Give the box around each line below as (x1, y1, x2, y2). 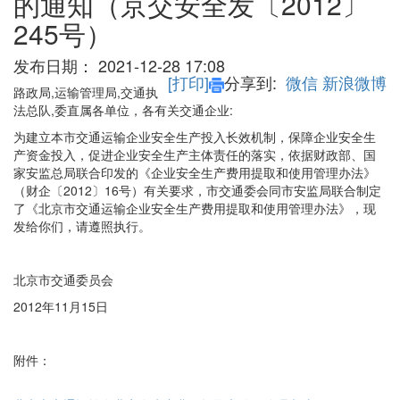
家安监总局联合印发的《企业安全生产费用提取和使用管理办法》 (13, 163, 376, 182)
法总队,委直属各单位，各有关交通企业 (13, 101, 229, 120)
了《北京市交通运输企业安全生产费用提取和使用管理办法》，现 (13, 199, 376, 218)
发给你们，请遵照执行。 (13, 217, 151, 236)
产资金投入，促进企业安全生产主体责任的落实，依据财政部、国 (13, 146, 376, 164)
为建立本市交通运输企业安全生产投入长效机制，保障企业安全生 (13, 128, 376, 146)
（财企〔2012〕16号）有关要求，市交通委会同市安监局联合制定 (13, 181, 381, 200)
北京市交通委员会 (13, 271, 113, 289)
